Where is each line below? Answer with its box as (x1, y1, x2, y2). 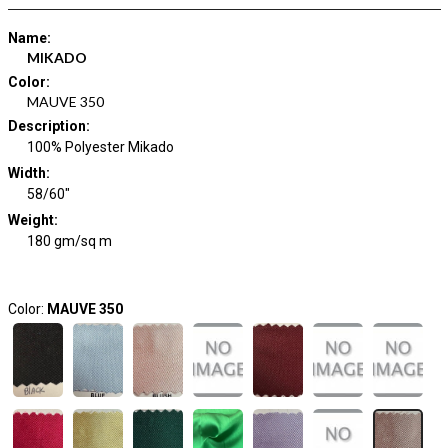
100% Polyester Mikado (27, 139, 174, 155)
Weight (7, 212, 54, 228)
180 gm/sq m (27, 233, 112, 249)
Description (7, 118, 86, 134)
